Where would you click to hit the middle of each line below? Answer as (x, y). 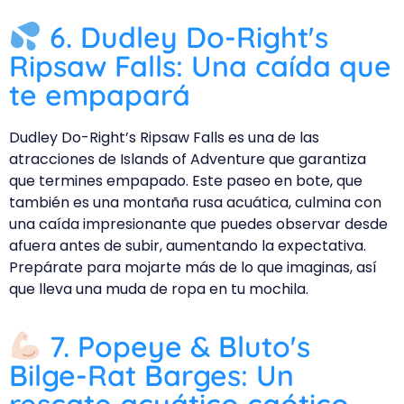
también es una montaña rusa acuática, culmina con (195, 203)
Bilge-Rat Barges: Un (151, 376)
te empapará (100, 95)
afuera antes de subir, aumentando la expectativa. (188, 246)
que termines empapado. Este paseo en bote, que (186, 181)
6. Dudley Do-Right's (185, 37)
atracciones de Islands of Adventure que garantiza (188, 160)
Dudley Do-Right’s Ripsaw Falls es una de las (164, 138)
